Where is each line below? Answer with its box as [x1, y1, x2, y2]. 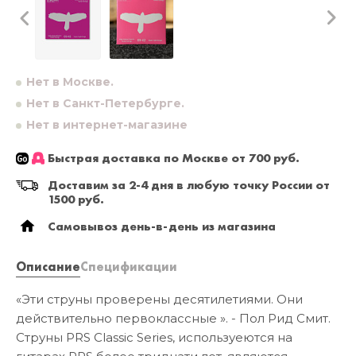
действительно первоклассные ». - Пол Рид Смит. [16, 311, 331, 327]
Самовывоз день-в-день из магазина [48, 219, 276, 235]
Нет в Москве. [26, 75, 114, 90]
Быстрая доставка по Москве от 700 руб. [48, 150, 300, 167]
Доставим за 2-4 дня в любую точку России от [48, 177, 330, 194]
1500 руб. [48, 192, 104, 208]
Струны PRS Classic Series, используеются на [16, 330, 292, 346]
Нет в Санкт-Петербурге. [26, 96, 184, 111]
